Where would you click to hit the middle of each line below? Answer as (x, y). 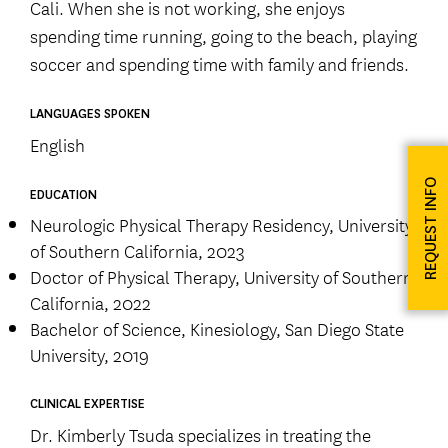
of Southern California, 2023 (137, 250)
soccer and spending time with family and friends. (219, 63)
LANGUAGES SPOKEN (90, 114)
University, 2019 (89, 354)
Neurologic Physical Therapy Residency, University (221, 224)
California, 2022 (90, 302)
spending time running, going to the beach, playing (223, 35)
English (57, 144)
